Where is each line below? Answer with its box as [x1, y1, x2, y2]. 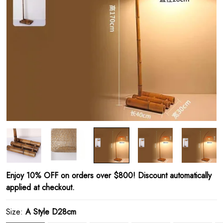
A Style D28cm [25, 206, 76, 218]
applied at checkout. [6, 182, 75, 193]
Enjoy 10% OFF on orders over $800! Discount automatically [6, 170, 212, 181]
